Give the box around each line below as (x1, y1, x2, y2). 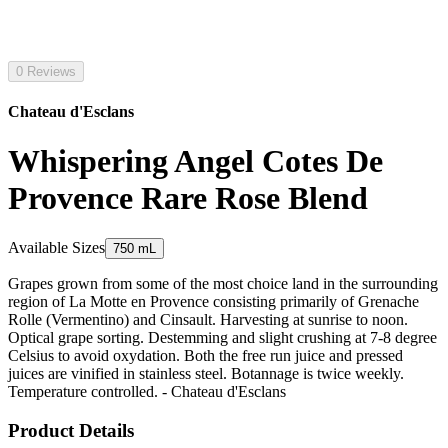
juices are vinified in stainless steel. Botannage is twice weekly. (8, 365, 404, 383)
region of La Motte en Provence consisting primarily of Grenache (8, 293, 419, 311)
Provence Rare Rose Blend (8, 179, 368, 216)
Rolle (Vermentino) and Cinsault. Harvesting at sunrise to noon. (8, 311, 408, 329)
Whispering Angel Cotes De (8, 142, 383, 179)
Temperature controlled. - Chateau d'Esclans (8, 383, 286, 401)
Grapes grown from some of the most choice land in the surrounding (8, 275, 438, 293)
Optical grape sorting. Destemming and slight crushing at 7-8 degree (8, 329, 437, 347)
